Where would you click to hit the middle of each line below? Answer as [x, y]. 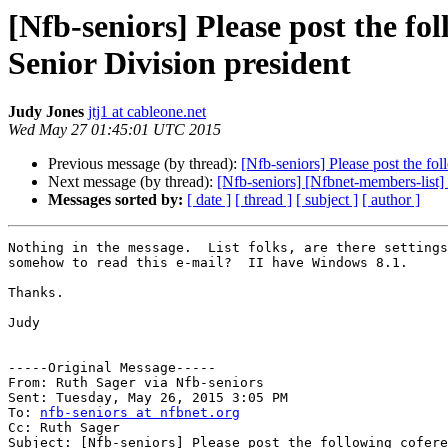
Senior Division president [179, 63]
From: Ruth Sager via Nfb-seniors [136, 383]
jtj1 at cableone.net [147, 112]
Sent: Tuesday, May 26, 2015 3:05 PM [148, 398]
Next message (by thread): [132, 182]
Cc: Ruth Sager [64, 428]
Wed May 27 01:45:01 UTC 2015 [114, 130]
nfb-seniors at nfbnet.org [140, 413]
